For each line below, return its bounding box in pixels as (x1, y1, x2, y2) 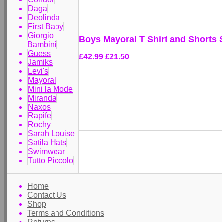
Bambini (27, 40, 56, 49)
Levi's (28, 67, 48, 75)
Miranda (28, 94, 56, 102)
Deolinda (28, 13, 60, 22)
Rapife (28, 111, 51, 120)
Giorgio (28, 31, 54, 40)
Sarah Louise (28, 129, 75, 138)
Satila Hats (28, 138, 66, 147)
